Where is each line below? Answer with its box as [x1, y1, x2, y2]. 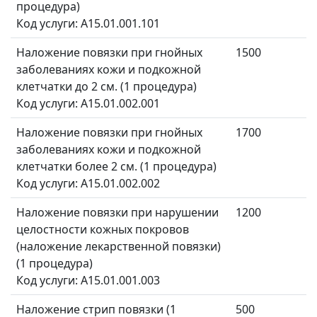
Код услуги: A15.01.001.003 [16, 272, 160, 289]
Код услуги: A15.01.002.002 [16, 175, 160, 192]
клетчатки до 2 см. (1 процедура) [16, 79, 197, 95]
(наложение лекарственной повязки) [16, 238, 221, 255]
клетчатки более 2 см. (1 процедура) [16, 158, 217, 175]
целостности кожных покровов [16, 221, 189, 238]
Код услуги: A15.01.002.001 [16, 96, 160, 112]
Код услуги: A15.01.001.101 [16, 16, 160, 32]
